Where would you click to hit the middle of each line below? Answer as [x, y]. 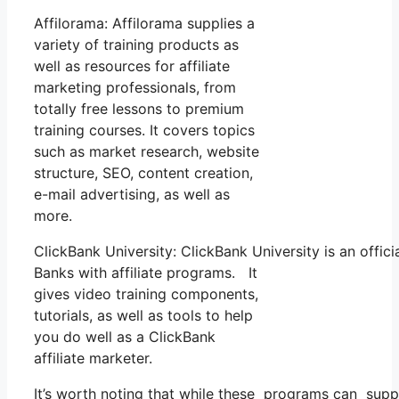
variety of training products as [136, 44]
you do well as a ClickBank [125, 336]
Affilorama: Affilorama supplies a [144, 23]
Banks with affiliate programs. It [146, 272]
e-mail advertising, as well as [132, 194]
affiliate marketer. [93, 358]
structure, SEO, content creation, [143, 172]
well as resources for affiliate [132, 65]
